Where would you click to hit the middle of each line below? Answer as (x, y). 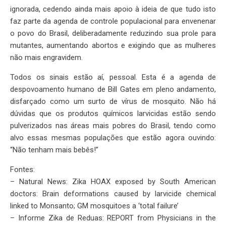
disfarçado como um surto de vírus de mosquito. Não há (113, 102)
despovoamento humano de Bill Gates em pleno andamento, (113, 90)
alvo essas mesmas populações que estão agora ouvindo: (113, 138)
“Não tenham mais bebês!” (54, 150)
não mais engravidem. (46, 58)
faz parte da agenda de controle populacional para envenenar (113, 21)
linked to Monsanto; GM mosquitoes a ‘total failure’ (94, 206)
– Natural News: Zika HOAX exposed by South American (113, 182)
